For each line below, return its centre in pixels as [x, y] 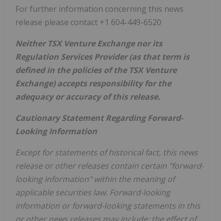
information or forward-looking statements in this [108, 205]
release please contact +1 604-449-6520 [88, 22]
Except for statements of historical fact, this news [107, 152]
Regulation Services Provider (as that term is [102, 56]
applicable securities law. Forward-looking [93, 192]
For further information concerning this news [99, 9]
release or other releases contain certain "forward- [110, 166]
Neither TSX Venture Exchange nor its [89, 43]
